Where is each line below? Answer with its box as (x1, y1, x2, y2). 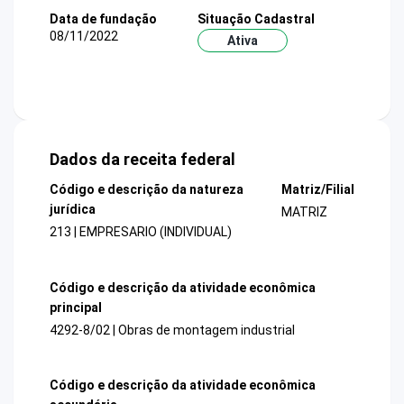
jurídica (50, 202, 96, 217)
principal (50, 299, 102, 315)
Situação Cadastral (197, 11, 315, 26)
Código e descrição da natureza (50, 182, 243, 197)
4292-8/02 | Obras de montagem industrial (50, 322, 295, 337)
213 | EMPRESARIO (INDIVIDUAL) (50, 225, 232, 240)
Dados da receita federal (50, 150, 235, 170)
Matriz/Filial (280, 182, 354, 197)
